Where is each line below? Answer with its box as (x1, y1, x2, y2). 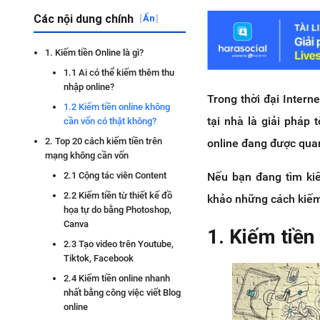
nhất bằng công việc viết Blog (64, 287, 181, 298)
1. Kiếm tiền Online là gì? (45, 47, 144, 58)
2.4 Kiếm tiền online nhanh (64, 273, 170, 284)
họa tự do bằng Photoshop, (64, 204, 171, 215)
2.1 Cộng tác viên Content (64, 170, 166, 181)
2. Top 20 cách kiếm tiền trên (45, 136, 162, 146)
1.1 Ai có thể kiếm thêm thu (64, 67, 174, 78)
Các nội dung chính (34, 12, 134, 26)
